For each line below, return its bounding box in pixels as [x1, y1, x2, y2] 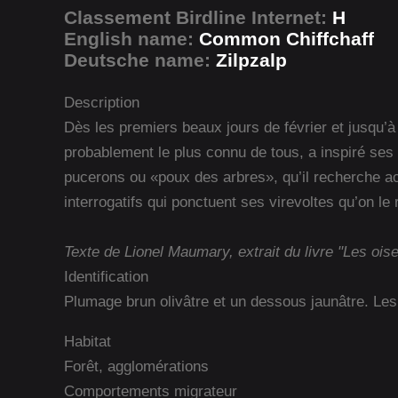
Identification [64, 267, 148, 285]
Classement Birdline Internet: [64, 6, 332, 28]
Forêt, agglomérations [64, 356, 209, 375]
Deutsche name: [64, 49, 216, 70]
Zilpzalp [216, 49, 287, 70]
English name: [64, 28, 199, 49]
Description [64, 92, 139, 111]
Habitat [64, 331, 111, 350]
